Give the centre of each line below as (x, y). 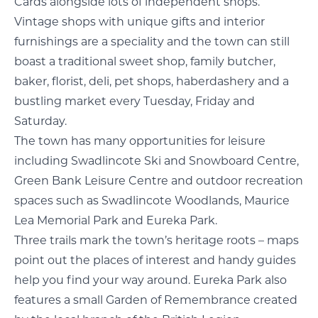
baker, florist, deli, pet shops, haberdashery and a (152, 81)
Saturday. (40, 121)
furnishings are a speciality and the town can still (152, 42)
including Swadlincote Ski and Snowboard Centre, (157, 161)
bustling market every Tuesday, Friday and (135, 101)
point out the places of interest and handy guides (155, 260)
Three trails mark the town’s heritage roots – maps (157, 240)
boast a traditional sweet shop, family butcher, (145, 61)
